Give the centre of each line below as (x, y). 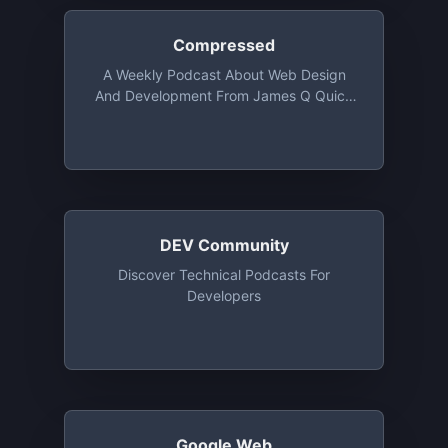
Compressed (224, 45)
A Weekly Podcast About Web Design (224, 74)
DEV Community (224, 245)
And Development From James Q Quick (224, 95)
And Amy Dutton (224, 116)
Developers (224, 295)
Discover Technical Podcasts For (224, 274)
